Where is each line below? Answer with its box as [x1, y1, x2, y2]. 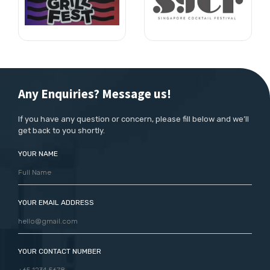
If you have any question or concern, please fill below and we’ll [18, 114, 249, 124]
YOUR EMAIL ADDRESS [18, 198, 94, 207]
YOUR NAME [18, 149, 58, 158]
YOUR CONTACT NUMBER [18, 246, 101, 256]
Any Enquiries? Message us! [18, 85, 171, 102]
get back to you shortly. [18, 125, 105, 135]
